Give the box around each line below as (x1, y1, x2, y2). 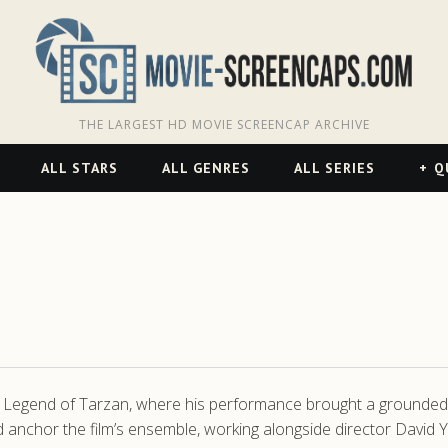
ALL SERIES (293, 159, 375, 177)
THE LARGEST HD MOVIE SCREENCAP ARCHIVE (78, 115, 370, 133)
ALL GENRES (161, 159, 250, 177)
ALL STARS (40, 159, 118, 177)
